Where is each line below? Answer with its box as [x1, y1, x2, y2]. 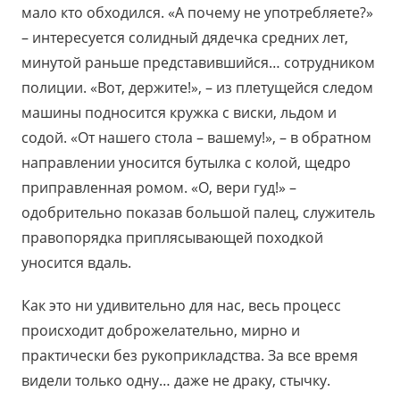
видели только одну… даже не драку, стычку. [21, 370, 330, 390]
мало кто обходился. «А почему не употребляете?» [21, 2, 373, 22]
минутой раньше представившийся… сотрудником [21, 52, 375, 72]
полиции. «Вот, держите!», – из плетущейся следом [21, 77, 373, 97]
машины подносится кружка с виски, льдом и [21, 102, 337, 122]
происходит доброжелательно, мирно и [21, 320, 300, 340]
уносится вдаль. [21, 252, 131, 272]
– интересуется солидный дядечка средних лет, [21, 27, 348, 47]
